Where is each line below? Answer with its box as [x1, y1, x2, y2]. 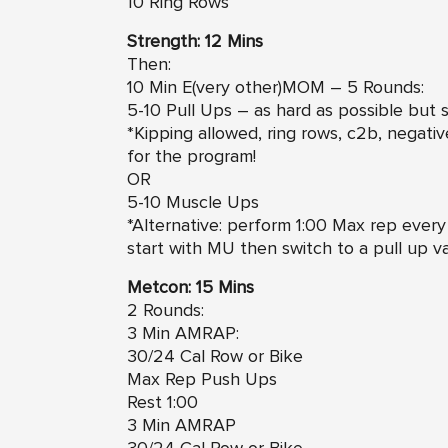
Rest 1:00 [127, 393, 198, 412]
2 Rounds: [127, 301, 204, 320]
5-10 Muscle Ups [127, 193, 259, 212]
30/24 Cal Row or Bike [127, 347, 303, 366]
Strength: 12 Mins [127, 32, 263, 51]
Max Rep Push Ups [127, 370, 277, 389]
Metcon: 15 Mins [127, 278, 254, 297]
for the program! [127, 147, 256, 166]
